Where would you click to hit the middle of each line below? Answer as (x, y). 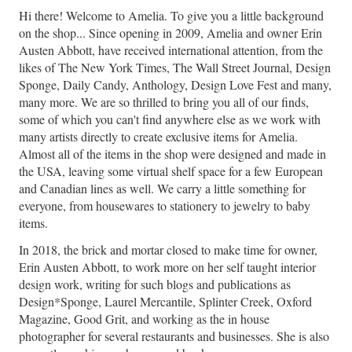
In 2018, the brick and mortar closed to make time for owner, (168, 250)
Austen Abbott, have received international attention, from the (171, 50)
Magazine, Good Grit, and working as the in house (144, 319)
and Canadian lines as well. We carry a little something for (162, 189)
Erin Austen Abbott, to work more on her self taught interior (167, 267)
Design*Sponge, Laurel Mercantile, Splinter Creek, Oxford (165, 302)
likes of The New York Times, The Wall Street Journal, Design (175, 68)
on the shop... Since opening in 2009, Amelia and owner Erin (170, 33)
